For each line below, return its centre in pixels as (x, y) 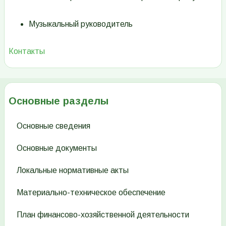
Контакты (27, 51)
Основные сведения (53, 126)
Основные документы (57, 148)
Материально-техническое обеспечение (91, 192)
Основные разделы (59, 101)
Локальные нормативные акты (73, 170)
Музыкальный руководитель (81, 24)
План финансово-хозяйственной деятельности (103, 214)
